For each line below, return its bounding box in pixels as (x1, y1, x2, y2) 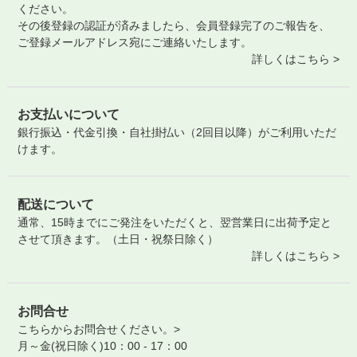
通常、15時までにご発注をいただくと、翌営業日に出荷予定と (18, 215, 332, 229)
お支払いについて (18, 107, 120, 121)
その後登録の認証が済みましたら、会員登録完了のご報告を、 (18, 19, 331, 33)
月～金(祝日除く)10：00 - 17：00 (18, 339, 188, 352)
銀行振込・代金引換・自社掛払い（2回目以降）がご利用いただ (18, 125, 337, 139)
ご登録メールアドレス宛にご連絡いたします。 (18, 36, 253, 49)
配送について (18, 197, 95, 211)
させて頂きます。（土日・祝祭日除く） (18, 232, 219, 245)
